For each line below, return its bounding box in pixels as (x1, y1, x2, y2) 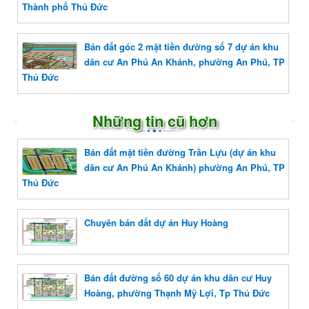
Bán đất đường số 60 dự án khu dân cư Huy (84, 271, 272, 285)
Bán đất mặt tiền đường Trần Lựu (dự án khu (84, 146, 276, 159)
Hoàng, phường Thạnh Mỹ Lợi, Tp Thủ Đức (84, 286, 270, 300)
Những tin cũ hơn (92, 110, 217, 132)
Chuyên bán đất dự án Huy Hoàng (84, 216, 228, 230)
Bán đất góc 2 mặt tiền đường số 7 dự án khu (84, 40, 279, 54)
